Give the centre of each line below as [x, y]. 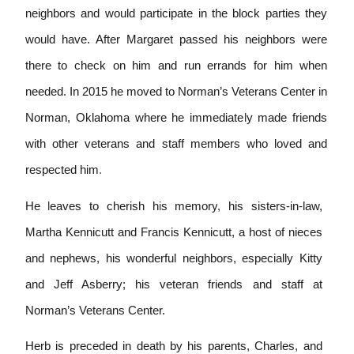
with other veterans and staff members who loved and [176, 144]
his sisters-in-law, [275, 206]
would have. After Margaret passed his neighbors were [176, 40]
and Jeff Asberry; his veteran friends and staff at [173, 284]
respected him [62, 170]
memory [196, 206]
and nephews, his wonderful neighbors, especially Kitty [173, 258]
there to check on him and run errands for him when [176, 66]
